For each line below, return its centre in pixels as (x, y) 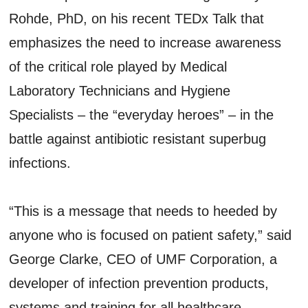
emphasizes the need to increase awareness (145, 42)
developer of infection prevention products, (139, 283)
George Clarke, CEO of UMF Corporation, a (143, 259)
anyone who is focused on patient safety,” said (151, 235)
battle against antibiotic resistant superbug (138, 139)
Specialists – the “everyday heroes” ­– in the (142, 114)
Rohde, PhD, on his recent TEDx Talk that (137, 18)
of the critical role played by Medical (118, 66)
